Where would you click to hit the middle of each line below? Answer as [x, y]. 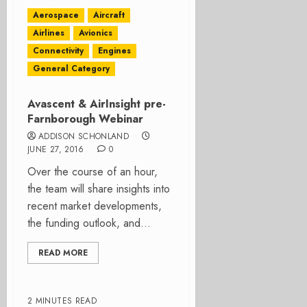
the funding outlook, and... [89, 223]
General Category [71, 69]
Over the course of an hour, [93, 172]
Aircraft [109, 15]
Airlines [49, 33]
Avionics [96, 33]
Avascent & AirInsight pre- [97, 104]
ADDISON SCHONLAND [84, 136]
